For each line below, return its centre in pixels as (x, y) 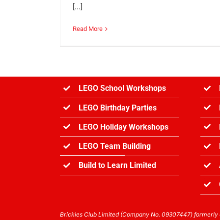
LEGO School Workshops (123, 88)
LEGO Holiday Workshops (124, 127)
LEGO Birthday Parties (118, 108)
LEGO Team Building (115, 146)
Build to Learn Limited (118, 165)
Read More (88, 29)
